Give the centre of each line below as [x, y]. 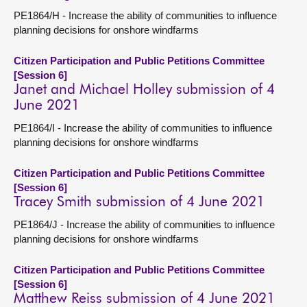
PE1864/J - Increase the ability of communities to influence [144, 224]
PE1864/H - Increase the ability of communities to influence [145, 15]
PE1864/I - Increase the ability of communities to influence [143, 128]
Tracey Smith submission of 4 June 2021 [139, 202]
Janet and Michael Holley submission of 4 [144, 90]
